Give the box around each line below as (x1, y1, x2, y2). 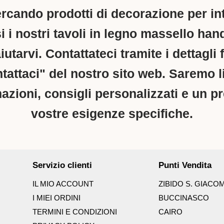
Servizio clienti (32, 160, 92, 170)
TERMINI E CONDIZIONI (32, 207, 117, 216)
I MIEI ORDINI (32, 193, 80, 202)
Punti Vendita (158, 160, 211, 170)
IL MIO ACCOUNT (32, 179, 93, 188)
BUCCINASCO (158, 193, 209, 202)
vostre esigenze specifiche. (31, 106, 193, 121)
